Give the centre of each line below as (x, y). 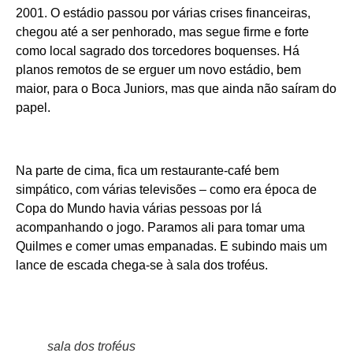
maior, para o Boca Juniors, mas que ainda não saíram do (176, 89)
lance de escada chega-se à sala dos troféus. (142, 266)
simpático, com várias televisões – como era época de (166, 190)
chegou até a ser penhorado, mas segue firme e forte (162, 32)
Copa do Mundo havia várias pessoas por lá (139, 209)
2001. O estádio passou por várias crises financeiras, (163, 13)
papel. (33, 108)
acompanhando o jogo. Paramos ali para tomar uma (160, 228)
